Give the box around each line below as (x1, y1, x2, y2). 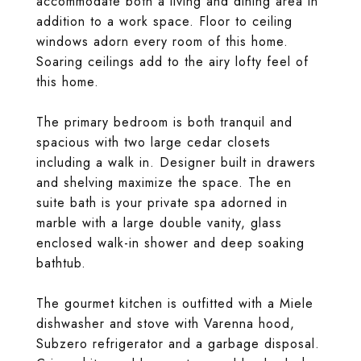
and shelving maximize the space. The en (36, 173, 292, 192)
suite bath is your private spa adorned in (36, 193, 288, 212)
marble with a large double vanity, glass (36, 214, 282, 232)
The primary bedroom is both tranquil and (36, 113, 293, 131)
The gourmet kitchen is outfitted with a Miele (36, 294, 313, 313)
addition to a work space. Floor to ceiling (36, 12, 293, 31)
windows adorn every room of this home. (36, 32, 288, 51)
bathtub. (36, 254, 86, 272)
